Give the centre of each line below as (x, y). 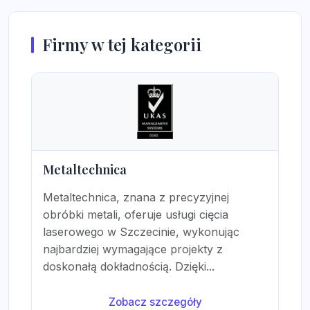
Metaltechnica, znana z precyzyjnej (136, 197)
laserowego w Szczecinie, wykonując (141, 232)
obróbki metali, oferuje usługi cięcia (136, 215)
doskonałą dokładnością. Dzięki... (129, 266)
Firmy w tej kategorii (122, 44)
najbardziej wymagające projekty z (133, 249)
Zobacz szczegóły (155, 302)
